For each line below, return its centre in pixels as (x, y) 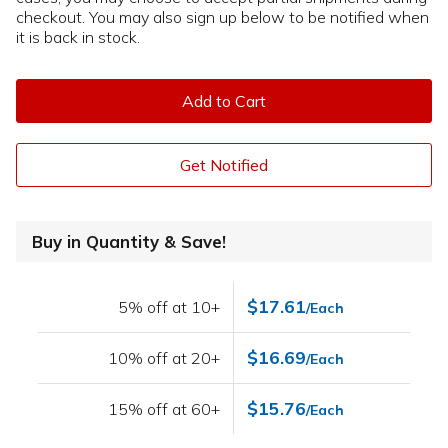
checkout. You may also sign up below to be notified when (222, 17)
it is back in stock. (78, 37)
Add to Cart (224, 101)
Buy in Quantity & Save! (129, 242)
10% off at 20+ (164, 358)
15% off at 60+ (164, 409)
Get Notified (224, 165)
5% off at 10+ (169, 307)
